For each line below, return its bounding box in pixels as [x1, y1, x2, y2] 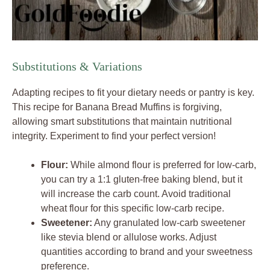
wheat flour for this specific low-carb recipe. [41, 203, 224, 214]
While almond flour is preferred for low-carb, [68, 160, 256, 171]
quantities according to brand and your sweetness [41, 246, 253, 257]
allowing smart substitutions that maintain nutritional [12, 116, 232, 127]
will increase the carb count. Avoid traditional [41, 189, 231, 199]
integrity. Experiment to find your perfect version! [12, 131, 216, 142]
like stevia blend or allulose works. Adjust [41, 232, 216, 243]
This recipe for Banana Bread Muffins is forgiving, [12, 102, 222, 113]
